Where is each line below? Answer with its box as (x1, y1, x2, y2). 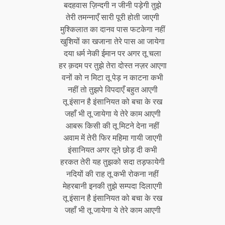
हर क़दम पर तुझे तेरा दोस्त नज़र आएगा (58, 60, 167, 71)
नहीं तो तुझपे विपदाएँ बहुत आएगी (67, 84, 158, 95)
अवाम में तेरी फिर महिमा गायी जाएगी (63, 132, 162, 143)
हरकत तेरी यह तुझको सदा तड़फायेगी (60, 156, 165, 167)
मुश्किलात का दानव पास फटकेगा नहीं (60, 24, 165, 35)
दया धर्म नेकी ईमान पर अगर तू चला (64, 48, 161, 59)
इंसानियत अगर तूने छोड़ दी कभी (68, 144, 157, 155)
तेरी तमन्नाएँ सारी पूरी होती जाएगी (66, 12, 159, 23)
